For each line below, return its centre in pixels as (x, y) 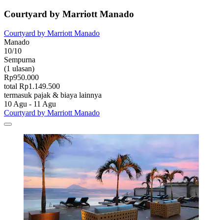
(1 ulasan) (19, 68)
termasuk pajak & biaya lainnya (53, 95)
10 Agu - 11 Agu (30, 104)
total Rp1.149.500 (32, 86)
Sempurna (20, 59)
